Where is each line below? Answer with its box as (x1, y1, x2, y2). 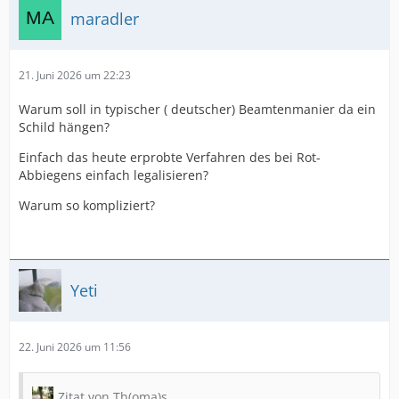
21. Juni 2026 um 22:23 (19, 68, 131, 83)
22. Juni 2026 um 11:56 (19, 339, 131, 354)
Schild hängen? (19, 118, 110, 135)
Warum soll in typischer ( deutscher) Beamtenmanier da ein (19, 101, 376, 118)
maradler (70, 7, 139, 29)
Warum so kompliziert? (19, 197, 155, 214)
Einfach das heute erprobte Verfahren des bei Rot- (19, 149, 321, 166)
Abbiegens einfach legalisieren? (19, 167, 208, 183)
